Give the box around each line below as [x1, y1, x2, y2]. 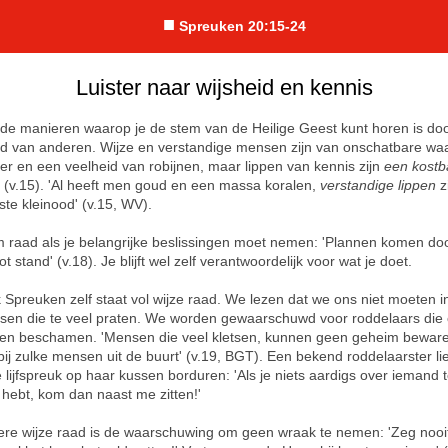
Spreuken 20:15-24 [178, 18, 306, 34]
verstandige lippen [320, 177, 436, 193]
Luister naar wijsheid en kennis [75, 75, 373, 100]
